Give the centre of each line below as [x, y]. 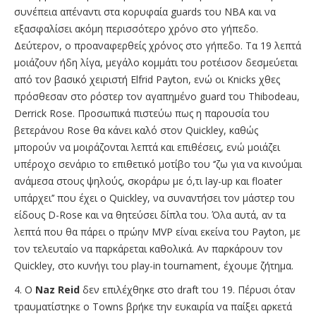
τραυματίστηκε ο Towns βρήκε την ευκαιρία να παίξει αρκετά [153, 306]
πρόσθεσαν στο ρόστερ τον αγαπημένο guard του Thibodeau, [157, 96]
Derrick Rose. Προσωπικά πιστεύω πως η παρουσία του [142, 113]
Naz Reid [57, 289]
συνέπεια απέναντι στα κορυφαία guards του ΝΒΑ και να [145, 11]
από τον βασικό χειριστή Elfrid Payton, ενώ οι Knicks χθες [147, 79]
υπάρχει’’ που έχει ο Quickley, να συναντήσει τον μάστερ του [154, 197]
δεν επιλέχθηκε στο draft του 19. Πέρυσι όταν [188, 289]
